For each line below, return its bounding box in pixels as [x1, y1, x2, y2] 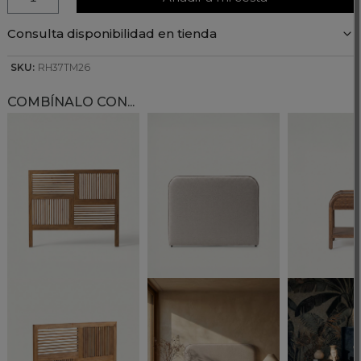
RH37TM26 [38, 60, 91, 73]
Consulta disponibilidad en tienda [6, 25, 217, 41]
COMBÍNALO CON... [6, 93, 135, 110]
